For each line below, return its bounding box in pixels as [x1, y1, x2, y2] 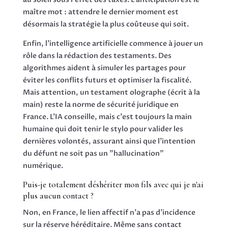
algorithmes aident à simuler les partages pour [22, 63, 186, 73]
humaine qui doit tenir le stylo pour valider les [22, 124, 183, 134]
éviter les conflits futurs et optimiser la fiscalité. [22, 75, 191, 85]
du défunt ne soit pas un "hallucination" [22, 148, 164, 158]
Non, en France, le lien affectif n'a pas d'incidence [22, 207, 195, 217]
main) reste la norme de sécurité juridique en [22, 99, 179, 109]
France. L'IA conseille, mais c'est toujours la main [22, 111, 192, 122]
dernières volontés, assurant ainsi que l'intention [22, 136, 195, 146]
